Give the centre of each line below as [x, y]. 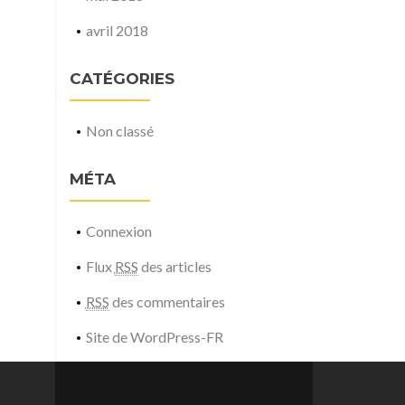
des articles [174, 266]
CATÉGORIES [122, 79]
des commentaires [167, 301]
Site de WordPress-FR [154, 337]
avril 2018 [117, 30]
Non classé [119, 131]
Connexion [118, 231]
